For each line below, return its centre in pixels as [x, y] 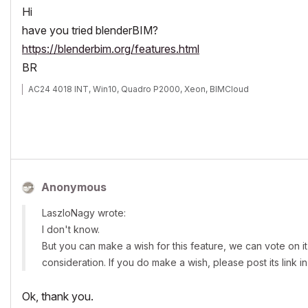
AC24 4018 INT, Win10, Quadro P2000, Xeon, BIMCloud [139, 89]
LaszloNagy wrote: [84, 213]
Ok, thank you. [58, 296]
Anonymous [74, 187]
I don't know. [71, 229]
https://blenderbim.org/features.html [111, 49]
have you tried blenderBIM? [90, 30]
